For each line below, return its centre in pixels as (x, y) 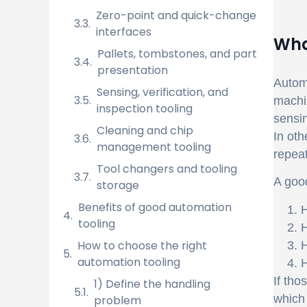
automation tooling (129, 262)
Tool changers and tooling (167, 169)
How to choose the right (142, 246)
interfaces (124, 32)
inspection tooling (145, 109)
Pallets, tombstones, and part (177, 54)
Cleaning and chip (145, 131)
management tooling (154, 147)
